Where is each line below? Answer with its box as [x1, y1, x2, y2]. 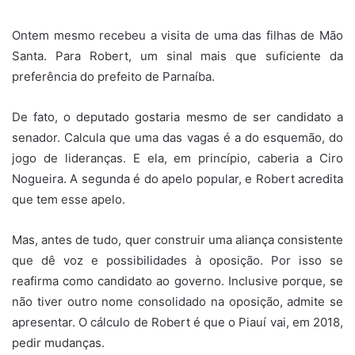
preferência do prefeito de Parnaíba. [12, 68, 215, 84]
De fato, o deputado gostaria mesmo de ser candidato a [12, 109, 343, 124]
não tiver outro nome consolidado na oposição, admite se [12, 293, 343, 309]
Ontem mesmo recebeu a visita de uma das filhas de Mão [12, 27, 343, 43]
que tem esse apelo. [12, 191, 125, 207]
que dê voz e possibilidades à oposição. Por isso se [12, 252, 343, 268]
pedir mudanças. [12, 334, 105, 350]
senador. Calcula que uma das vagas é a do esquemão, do [12, 129, 343, 145]
